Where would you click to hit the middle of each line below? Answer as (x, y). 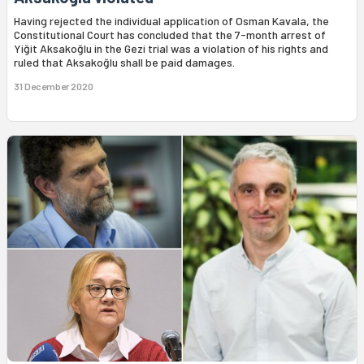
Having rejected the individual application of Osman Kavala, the (171, 21)
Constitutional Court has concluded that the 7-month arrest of (170, 35)
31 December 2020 (54, 87)
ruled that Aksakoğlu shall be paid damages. (124, 63)
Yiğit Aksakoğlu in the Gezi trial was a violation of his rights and (171, 49)
